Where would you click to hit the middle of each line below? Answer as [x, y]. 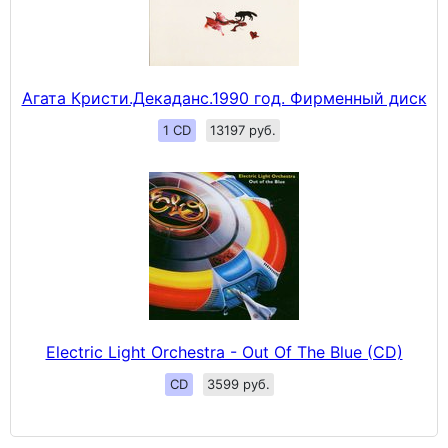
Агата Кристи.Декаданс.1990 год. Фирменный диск [224, 98]
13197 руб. [243, 130]
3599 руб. [238, 384]
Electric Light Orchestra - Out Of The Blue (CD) [224, 352]
